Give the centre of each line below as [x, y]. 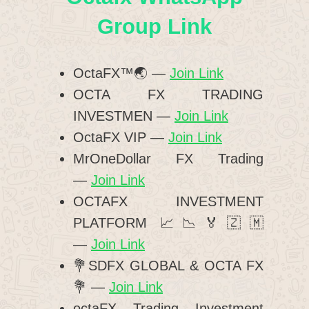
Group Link [154, 27]
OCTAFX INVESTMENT [168, 202]
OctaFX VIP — [121, 138]
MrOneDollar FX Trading [168, 159]
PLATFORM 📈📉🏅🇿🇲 [168, 223]
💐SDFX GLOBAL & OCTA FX [168, 266]
